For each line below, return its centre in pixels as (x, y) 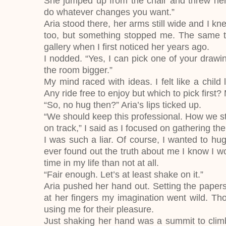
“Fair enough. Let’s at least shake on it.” (124, 175)
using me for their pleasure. (99, 209)
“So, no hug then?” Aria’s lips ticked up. (123, 105)
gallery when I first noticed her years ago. (127, 47)
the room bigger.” (78, 70)
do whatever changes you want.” (109, 12)
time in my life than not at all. (101, 163)
